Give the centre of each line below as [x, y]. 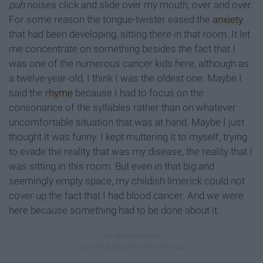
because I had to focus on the [138, 93]
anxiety [228, 20]
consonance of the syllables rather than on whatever [122, 108]
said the [27, 93]
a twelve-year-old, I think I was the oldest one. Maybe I [125, 78]
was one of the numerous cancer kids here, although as [129, 64]
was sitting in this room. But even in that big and [112, 166]
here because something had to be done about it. [114, 210]
